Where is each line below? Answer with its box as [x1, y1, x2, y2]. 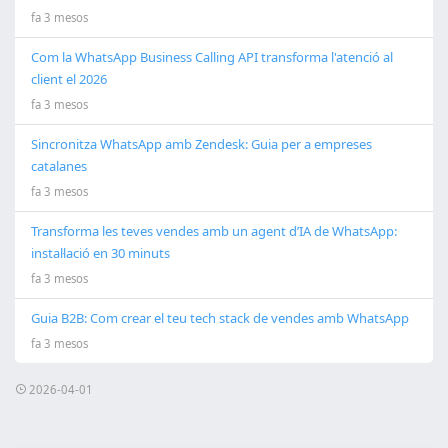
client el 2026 [31, 70, 107, 89]
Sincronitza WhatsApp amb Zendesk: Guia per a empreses [31, 135, 372, 154]
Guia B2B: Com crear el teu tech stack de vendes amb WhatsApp [31, 309, 409, 328]
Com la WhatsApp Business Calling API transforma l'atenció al [31, 48, 393, 67]
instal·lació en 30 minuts [31, 244, 170, 263]
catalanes [31, 157, 87, 176]
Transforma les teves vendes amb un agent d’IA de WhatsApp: [31, 222, 397, 241]
